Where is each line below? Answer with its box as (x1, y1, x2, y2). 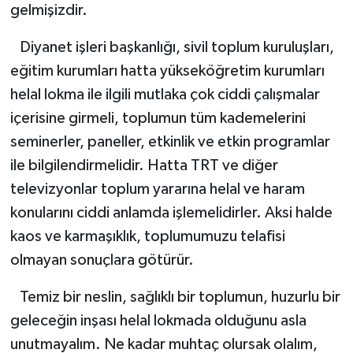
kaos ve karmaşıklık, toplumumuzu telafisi (9, 228, 285, 244)
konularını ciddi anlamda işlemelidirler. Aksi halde (9, 204, 333, 221)
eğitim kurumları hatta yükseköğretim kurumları (9, 62, 325, 79)
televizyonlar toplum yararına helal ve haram (9, 180, 305, 197)
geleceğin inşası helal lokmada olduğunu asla (9, 312, 307, 329)
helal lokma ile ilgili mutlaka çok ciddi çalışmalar (9, 86, 320, 102)
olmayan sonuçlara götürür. (9, 251, 200, 268)
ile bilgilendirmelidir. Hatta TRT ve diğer (9, 157, 278, 173)
